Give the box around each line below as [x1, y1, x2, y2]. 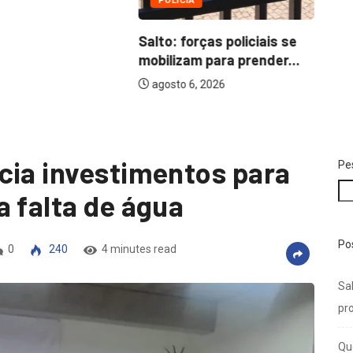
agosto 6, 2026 [149, 77, 225, 91]
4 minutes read [102, 242, 177, 255]
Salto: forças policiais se [138, 32, 297, 50]
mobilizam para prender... [138, 50, 300, 69]
